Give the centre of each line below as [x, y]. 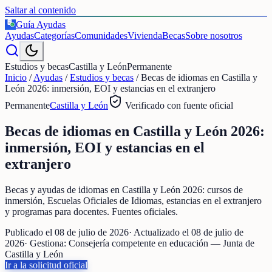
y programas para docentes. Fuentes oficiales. [91, 211]
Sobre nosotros [214, 36]
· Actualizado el [160, 232]
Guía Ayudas [41, 25]
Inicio [16, 77]
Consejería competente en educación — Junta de [161, 243]
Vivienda [145, 36]
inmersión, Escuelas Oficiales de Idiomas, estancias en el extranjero [133, 200]
